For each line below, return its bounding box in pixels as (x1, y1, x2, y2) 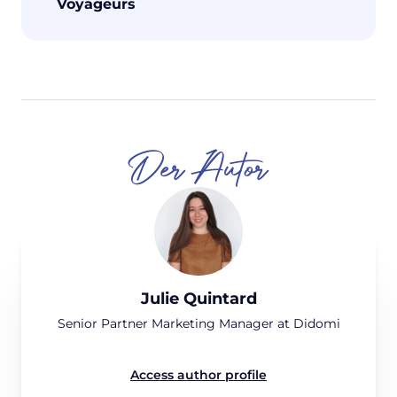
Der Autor (130, 146, 267, 191)
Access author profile (130, 366, 267, 383)
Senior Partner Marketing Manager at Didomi (57, 315, 340, 331)
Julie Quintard (140, 288, 257, 308)
